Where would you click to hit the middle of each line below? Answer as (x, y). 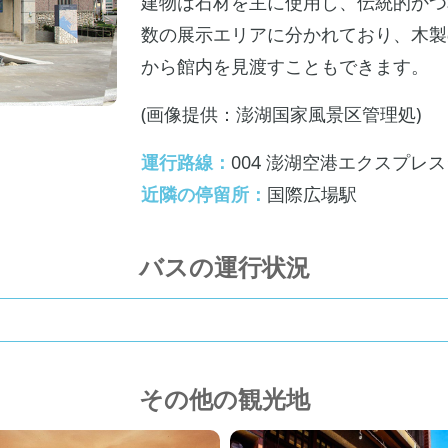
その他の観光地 (224, 398)
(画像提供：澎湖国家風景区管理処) (281, 114)
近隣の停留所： (204, 194)
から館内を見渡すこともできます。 (285, 66)
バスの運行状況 (224, 266)
